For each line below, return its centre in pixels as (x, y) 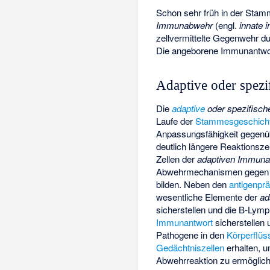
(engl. (226, 25)
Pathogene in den (192, 235)
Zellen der (177, 159)
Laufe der (176, 121)
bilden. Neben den (193, 184)
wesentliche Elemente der (208, 197)
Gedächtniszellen (190, 248)
